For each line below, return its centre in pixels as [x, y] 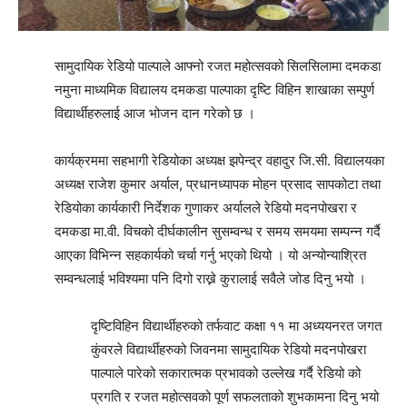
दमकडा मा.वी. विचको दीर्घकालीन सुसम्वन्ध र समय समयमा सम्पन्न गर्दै [218, 232]
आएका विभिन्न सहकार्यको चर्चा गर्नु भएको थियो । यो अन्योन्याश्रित [210, 255]
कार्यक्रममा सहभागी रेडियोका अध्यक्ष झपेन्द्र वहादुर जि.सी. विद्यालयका [219, 161]
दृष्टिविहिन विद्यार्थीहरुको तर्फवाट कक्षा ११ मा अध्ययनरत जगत [236, 326]
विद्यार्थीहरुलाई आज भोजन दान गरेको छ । [155, 114]
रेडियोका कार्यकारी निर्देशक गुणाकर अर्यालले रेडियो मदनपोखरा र [206, 208]
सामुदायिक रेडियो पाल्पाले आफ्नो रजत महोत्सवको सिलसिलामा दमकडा [218, 66]
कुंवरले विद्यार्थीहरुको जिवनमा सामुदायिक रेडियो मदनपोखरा [228, 350]
